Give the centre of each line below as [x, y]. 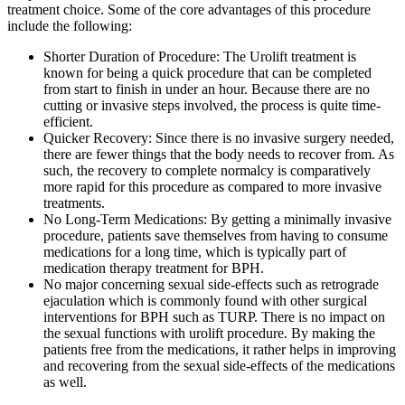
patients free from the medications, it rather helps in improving [220, 350]
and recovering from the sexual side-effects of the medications [219, 366]
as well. [65, 382]
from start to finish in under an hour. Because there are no [207, 89]
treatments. [74, 203]
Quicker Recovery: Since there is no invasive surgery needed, [219, 138]
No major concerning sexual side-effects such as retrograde [211, 285]
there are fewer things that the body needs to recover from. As [219, 155]
